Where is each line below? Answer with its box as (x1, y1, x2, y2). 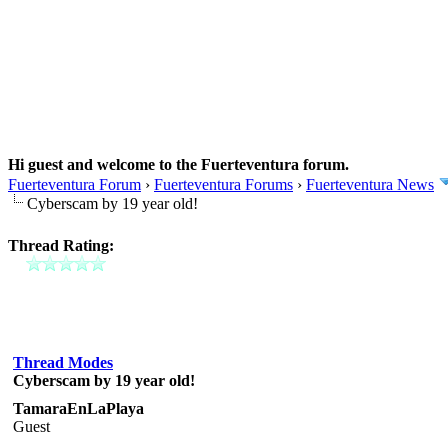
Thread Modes (13, 353, 113, 371)
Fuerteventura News (306, 175, 434, 193)
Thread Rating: (8, 236, 114, 254)
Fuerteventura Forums (154, 175, 293, 193)
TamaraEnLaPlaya (13, 399, 144, 417)
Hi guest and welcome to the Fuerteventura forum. (8, 155, 349, 173)
